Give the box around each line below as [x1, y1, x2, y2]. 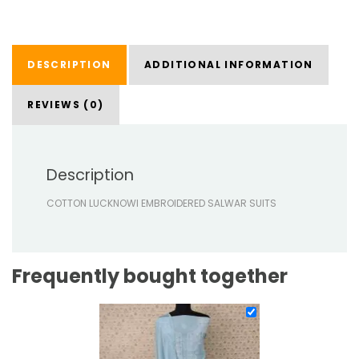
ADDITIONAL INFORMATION [143, 58, 313, 72]
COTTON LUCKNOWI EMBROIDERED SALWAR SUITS [46, 196, 277, 210]
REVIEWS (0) [27, 98, 104, 112]
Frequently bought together [12, 262, 288, 289]
